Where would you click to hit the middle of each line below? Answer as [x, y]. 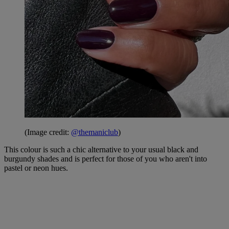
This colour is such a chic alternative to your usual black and [101, 150]
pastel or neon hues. [36, 168]
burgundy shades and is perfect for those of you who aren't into [106, 159]
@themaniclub [95, 132]
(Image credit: [48, 132]
